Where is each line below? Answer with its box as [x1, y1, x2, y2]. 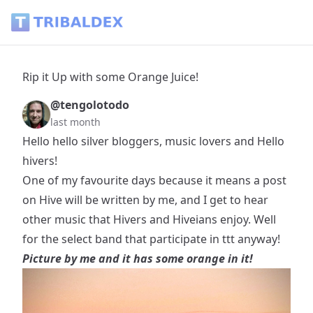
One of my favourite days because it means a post [22, 173, 286, 188]
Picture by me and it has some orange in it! [22, 251, 253, 266]
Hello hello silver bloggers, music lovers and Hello [22, 133, 284, 149]
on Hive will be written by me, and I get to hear [22, 192, 268, 208]
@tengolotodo [50, 97, 129, 112]
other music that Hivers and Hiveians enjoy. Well [22, 212, 276, 227]
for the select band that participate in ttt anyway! [22, 231, 280, 247]
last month [50, 115, 101, 129]
